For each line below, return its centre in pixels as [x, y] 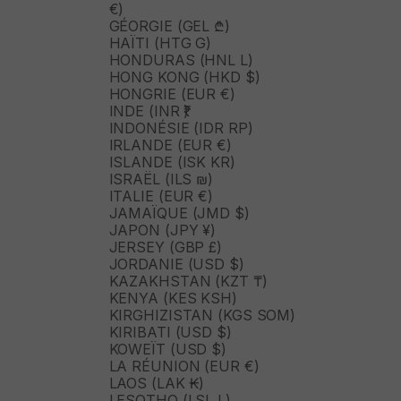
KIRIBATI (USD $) [170, 333]
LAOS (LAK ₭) [157, 384]
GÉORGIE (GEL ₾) [169, 26]
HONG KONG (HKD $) [184, 77]
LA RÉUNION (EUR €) [184, 367]
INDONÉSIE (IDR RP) [181, 128]
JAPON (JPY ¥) [162, 230]
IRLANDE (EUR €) [170, 145]
